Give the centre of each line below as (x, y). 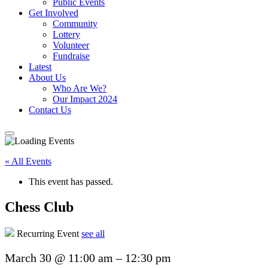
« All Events (28, 162)
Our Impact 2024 (85, 99)
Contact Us (50, 110)
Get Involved (54, 13)
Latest (40, 67)
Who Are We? (80, 89)
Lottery (66, 35)
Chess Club (39, 207)
